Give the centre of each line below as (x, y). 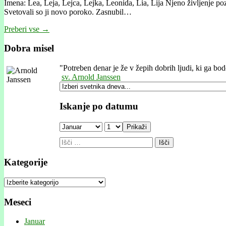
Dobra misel (29, 48)
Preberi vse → (27, 29)
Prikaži (137, 127)
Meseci (18, 202)
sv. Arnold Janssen (91, 77)
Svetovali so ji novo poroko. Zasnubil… (68, 12)
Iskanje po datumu (99, 106)
